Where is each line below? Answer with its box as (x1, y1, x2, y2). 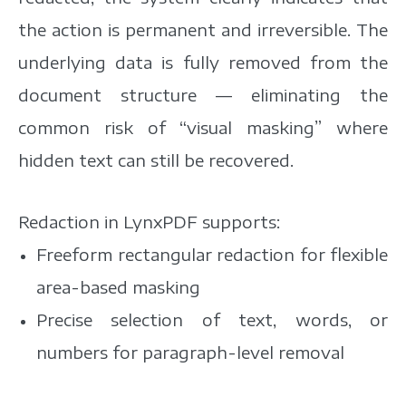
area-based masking (36, 275, 200, 297)
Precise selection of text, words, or (36, 308, 388, 330)
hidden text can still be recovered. (18, 149, 294, 170)
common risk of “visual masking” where (18, 116, 388, 138)
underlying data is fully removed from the (18, 51, 388, 72)
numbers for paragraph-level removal (36, 341, 344, 362)
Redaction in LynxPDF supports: (18, 210, 280, 232)
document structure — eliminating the (18, 83, 388, 105)
